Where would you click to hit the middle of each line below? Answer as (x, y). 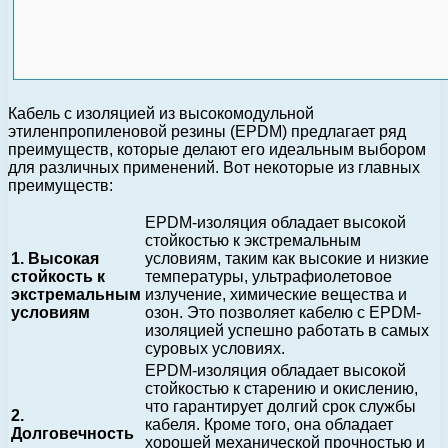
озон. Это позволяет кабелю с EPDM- (283, 313)
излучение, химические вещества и (276, 295)
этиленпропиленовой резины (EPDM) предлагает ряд (207, 132)
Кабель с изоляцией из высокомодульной (161, 114)
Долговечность (72, 434)
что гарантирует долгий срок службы (280, 407)
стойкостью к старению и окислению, (281, 389)
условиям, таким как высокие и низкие (287, 259)
